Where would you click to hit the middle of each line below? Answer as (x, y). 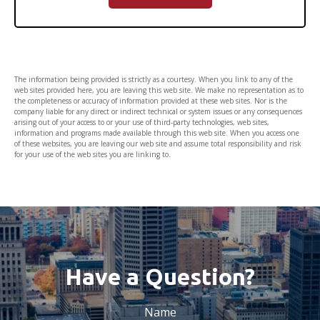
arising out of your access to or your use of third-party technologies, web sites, (142, 122)
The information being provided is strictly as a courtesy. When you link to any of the (154, 79)
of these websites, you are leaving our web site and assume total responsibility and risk (158, 144)
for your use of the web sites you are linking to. (92, 154)
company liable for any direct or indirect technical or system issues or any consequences (158, 111)
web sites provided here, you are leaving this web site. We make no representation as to (159, 90)
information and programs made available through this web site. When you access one (157, 133)
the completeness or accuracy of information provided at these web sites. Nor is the (151, 101)
